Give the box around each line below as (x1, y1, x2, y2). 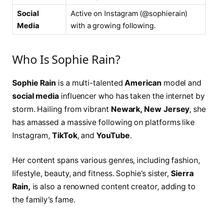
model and (161, 78, 202, 88)
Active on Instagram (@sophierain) (71, 8, 188, 18)
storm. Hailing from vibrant (12, 104, 111, 114)
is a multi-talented (58, 78, 125, 88)
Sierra (171, 169, 194, 179)
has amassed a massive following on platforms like (12, 117, 195, 127)
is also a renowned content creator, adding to (30, 182, 196, 192)
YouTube (94, 130, 130, 140)
